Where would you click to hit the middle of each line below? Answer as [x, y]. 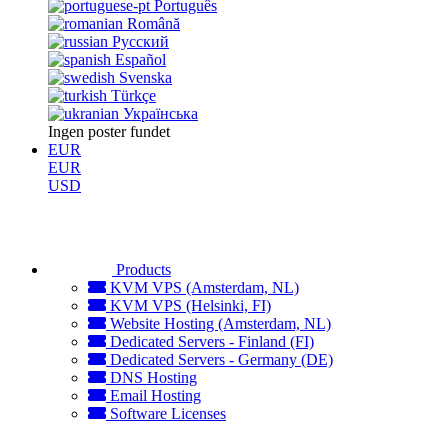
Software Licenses [166, 413]
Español [140, 59]
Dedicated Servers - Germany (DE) [219, 359]
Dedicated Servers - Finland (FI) [210, 341]
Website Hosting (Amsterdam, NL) [218, 323]
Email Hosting [153, 395]
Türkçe [133, 95]
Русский [140, 41]
